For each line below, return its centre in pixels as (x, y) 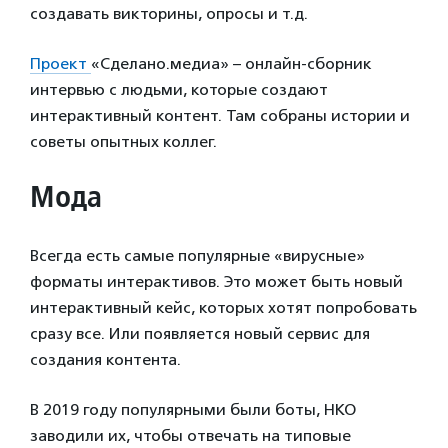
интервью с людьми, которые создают (179, 90)
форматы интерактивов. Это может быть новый (216, 282)
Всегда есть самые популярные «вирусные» (197, 256)
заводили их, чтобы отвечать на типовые (190, 436)
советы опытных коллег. (123, 142)
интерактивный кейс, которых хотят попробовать (223, 308)
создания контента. (105, 360)
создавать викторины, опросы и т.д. (169, 14)
